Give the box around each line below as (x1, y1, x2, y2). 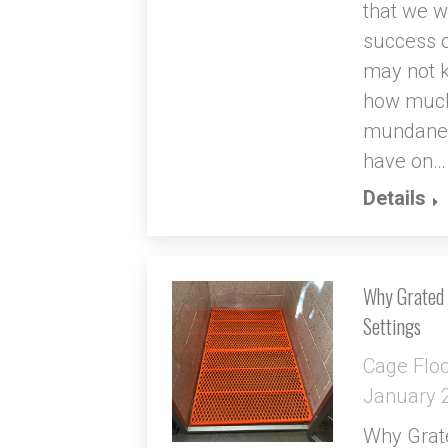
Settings (362, 311, 421, 341)
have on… (362, 149, 446, 173)
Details (362, 186, 426, 210)
